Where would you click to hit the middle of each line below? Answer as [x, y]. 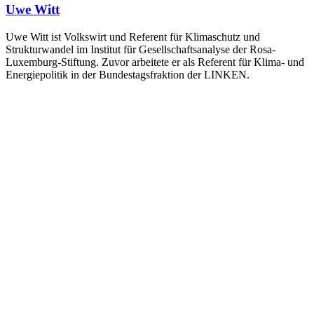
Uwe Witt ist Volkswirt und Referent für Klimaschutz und [133, 36]
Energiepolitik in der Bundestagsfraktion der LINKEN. [128, 74]
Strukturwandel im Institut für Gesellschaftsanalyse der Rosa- [141, 49]
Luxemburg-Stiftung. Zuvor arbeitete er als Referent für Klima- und [155, 62]
